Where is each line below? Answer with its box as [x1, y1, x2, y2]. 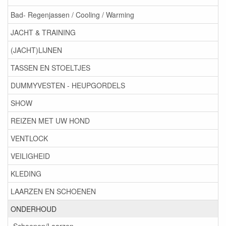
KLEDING [11, 168, 41, 179]
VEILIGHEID [11, 151, 50, 161]
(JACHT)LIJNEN [11, 45, 62, 55]
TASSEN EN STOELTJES [11, 63, 90, 73]
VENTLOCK [11, 133, 48, 144]
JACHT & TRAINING [11, 27, 76, 38]
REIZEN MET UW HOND [11, 116, 90, 126]
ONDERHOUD [11, 204, 56, 214]
